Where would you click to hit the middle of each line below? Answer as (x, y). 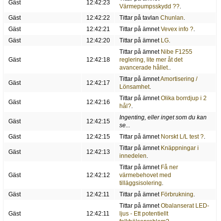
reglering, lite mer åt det (151, 60)
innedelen (133, 156)
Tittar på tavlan (140, 18)
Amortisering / (179, 79)
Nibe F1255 (176, 52)
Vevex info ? (177, 29)
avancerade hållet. (144, 68)
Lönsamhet (134, 87)
